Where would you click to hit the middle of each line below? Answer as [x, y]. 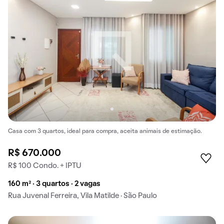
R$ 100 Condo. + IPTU [45, 166]
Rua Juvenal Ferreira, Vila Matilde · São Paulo [82, 196]
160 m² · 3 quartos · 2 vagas [54, 184]
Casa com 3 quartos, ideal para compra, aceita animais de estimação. [105, 132]
